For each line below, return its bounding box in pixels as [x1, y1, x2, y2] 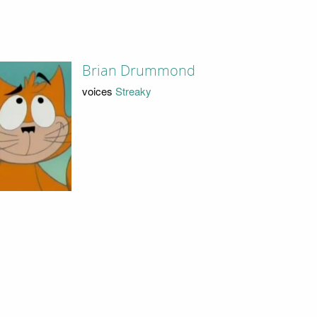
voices [81, 83, 115, 98]
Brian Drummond [81, 62, 195, 80]
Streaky [115, 83, 151, 98]
